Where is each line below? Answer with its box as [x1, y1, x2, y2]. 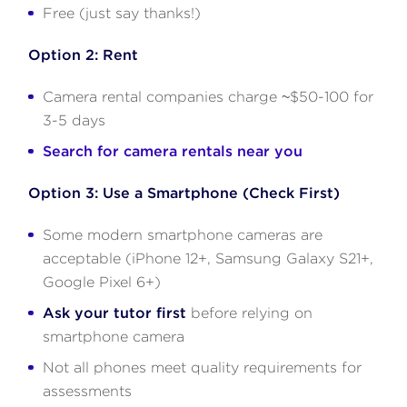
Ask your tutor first [43, 303, 187, 322]
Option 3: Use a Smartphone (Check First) [28, 184, 341, 202]
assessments [43, 382, 133, 400]
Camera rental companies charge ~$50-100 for [43, 87, 374, 105]
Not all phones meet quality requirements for [43, 358, 362, 376]
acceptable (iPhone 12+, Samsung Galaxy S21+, [43, 249, 374, 267]
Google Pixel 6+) [43, 273, 162, 291]
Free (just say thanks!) [43, 4, 202, 22]
